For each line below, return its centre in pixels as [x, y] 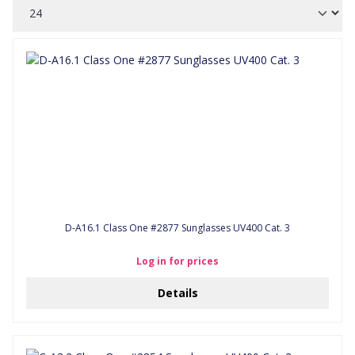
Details [177, 293]
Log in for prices [177, 261]
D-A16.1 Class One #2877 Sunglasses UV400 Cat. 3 [177, 228]
